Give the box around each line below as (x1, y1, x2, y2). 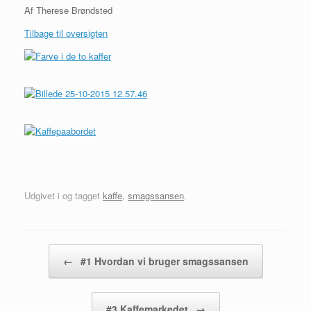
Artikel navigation (24, 244, 94, 258)
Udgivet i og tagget (24, 188, 103, 202)
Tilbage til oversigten (24, 26, 108, 40)
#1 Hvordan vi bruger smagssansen (77, 253, 249, 268)
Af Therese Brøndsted (24, 3, 112, 17)
